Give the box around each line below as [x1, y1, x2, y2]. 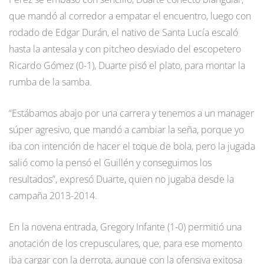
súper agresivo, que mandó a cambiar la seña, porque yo [9, 123, 244, 136]
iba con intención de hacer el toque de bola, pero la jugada [9, 139, 255, 153]
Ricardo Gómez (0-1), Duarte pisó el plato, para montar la [9, 58, 245, 72]
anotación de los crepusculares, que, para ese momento [9, 236, 242, 250]
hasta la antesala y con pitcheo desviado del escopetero [9, 42, 241, 55]
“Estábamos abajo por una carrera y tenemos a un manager [9, 106, 254, 120]
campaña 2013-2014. [9, 189, 97, 202]
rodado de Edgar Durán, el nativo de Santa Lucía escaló [9, 25, 238, 39]
